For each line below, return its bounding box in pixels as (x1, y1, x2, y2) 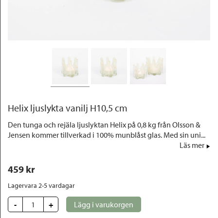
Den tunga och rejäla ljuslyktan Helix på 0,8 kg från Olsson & (8, 120, 200, 129)
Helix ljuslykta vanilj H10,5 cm (8, 102, 127, 114)
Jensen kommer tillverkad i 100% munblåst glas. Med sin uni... (8, 130, 205, 140)
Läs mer (180, 140, 204, 150)
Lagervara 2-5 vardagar (8, 181, 75, 190)
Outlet (12, 9, 32, 19)
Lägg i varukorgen (74, 200, 133, 209)
